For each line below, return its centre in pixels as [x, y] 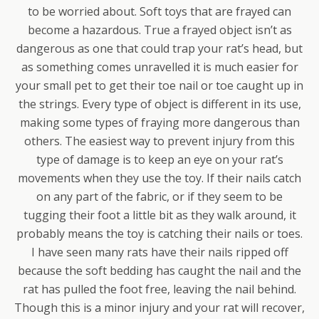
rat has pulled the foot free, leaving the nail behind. [159, 289]
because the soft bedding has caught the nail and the [159, 271]
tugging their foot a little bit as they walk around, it [159, 215]
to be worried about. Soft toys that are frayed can [159, 11]
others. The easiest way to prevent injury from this [159, 141]
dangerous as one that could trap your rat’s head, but [159, 48]
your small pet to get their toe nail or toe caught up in [159, 85]
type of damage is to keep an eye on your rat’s [159, 159]
